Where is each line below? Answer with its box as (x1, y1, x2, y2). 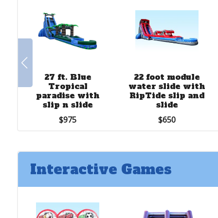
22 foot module (134, 71, 200, 82)
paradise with (36, 90, 100, 101)
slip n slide (42, 99, 93, 110)
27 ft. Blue (44, 71, 91, 82)
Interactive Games (30, 160, 172, 179)
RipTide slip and (129, 90, 205, 101)
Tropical (48, 80, 88, 91)
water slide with (128, 80, 206, 91)
